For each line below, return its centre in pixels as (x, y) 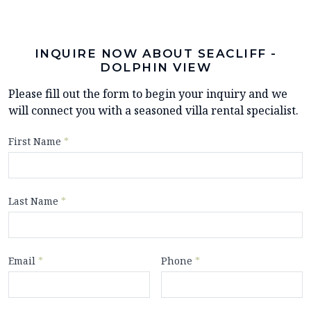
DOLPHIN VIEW (155, 67)
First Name (36, 141)
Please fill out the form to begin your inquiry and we (148, 93)
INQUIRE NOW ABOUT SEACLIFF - (155, 53)
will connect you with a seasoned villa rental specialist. (153, 110)
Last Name (35, 201)
